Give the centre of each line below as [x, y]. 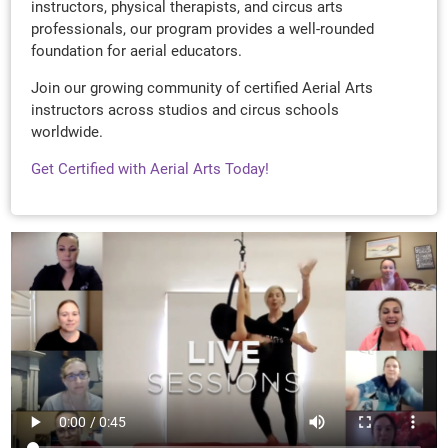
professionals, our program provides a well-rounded [203, 29]
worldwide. [69, 132]
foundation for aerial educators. [139, 51]
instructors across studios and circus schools [185, 110]
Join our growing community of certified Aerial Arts [202, 88]
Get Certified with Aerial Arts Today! [150, 169]
